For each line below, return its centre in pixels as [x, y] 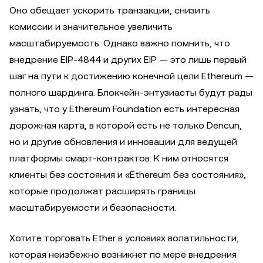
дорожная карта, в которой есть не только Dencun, [126, 125]
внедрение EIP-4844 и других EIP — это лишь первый [128, 60]
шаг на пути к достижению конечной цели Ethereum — [131, 76]
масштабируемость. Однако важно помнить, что [120, 43]
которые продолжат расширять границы [102, 191]
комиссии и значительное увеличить [91, 27]
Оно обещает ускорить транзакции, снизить [110, 10]
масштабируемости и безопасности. [93, 208]
